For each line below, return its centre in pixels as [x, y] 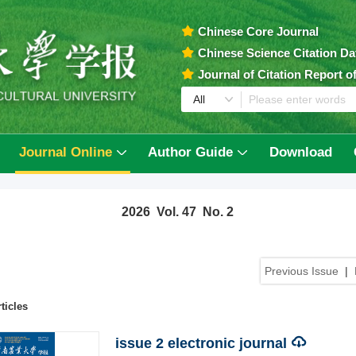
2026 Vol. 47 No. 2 [178, 212]
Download [300, 152]
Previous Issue [302, 271]
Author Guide [191, 152]
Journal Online [65, 152]
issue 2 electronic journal [201, 343]
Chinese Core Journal [259, 31]
